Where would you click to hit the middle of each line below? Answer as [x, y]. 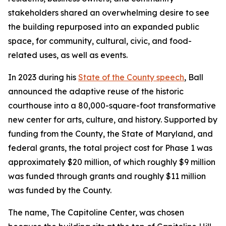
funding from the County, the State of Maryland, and [110, 134]
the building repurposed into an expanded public [104, 27]
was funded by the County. [60, 190]
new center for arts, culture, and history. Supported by [113, 120]
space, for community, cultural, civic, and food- [100, 41]
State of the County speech [131, 77]
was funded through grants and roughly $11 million [107, 176]
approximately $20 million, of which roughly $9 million [112, 162]
